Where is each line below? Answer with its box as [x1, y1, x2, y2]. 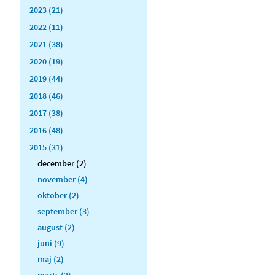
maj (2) [37, 253, 64, 265]
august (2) [37, 221, 75, 233]
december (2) [37, 157, 87, 169]
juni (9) [37, 237, 64, 249]
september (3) [37, 205, 90, 217]
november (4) [37, 173, 88, 185]
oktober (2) [37, 189, 79, 201]
